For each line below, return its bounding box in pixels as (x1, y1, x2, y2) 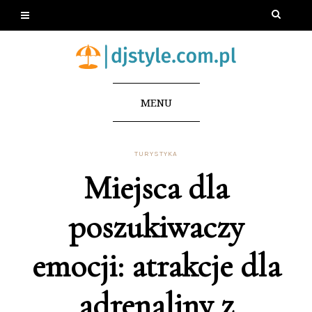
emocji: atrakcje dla (31, 246, 281, 286)
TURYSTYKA (134, 149, 178, 158)
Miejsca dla (84, 168, 228, 208)
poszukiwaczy (68, 207, 244, 247)
